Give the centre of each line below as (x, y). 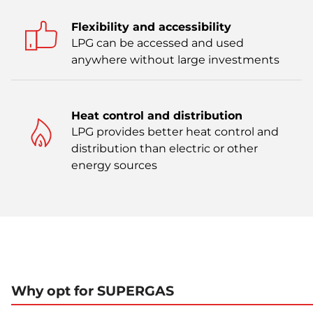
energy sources (114, 166)
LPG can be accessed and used (158, 43)
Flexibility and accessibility (151, 27)
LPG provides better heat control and (175, 132)
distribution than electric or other (165, 149)
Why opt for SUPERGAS (93, 290)
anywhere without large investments (175, 60)
